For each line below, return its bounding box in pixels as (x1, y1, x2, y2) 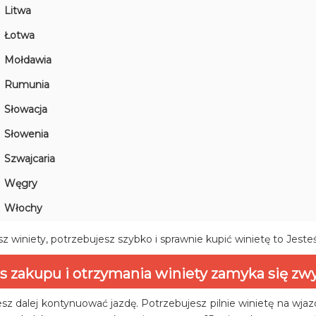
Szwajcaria (4, 152, 56, 166)
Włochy (4, 202, 43, 215)
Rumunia (4, 78, 50, 92)
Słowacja (4, 103, 48, 116)
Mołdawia (4, 54, 52, 67)
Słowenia (4, 128, 49, 141)
